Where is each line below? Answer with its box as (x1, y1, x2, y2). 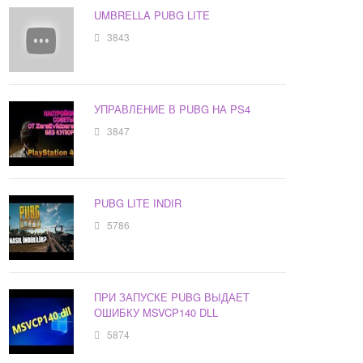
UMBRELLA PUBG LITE (94, 7, 211, 23)
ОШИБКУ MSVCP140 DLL (94, 305, 219, 321)
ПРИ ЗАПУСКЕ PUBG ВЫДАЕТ (94, 289, 250, 305)
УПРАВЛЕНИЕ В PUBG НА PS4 (94, 101, 251, 117)
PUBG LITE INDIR (94, 195, 182, 211)
